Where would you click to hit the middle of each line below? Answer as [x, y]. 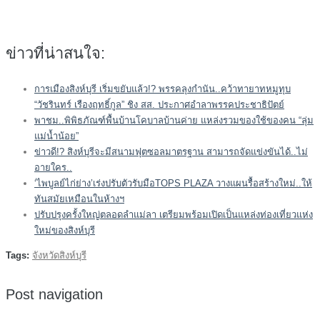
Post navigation [54, 295]
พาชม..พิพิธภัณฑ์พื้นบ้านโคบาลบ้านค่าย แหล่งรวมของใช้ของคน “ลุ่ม [174, 120]
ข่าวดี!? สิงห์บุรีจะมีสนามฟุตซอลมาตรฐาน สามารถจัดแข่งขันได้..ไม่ [171, 151]
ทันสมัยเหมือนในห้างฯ [79, 199]
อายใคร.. [53, 167]
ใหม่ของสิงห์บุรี [65, 230]
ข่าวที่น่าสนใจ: [55, 53]
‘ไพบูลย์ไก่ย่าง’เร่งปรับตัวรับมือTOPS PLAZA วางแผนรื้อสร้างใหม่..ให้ [173, 183]
